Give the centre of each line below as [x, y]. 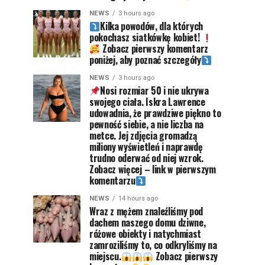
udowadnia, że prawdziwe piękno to [155, 113]
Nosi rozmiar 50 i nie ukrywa [154, 91]
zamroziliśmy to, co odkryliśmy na [153, 245]
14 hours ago [138, 198]
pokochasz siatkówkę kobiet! [146, 37]
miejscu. [105, 256]
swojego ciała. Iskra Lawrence [147, 102]
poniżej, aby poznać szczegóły [145, 60]
